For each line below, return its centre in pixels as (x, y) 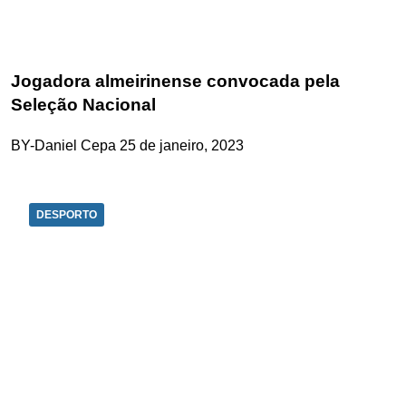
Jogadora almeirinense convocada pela (175, 81)
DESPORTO (67, 214)
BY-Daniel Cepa (63, 145)
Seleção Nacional (83, 104)
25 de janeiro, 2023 (182, 145)
